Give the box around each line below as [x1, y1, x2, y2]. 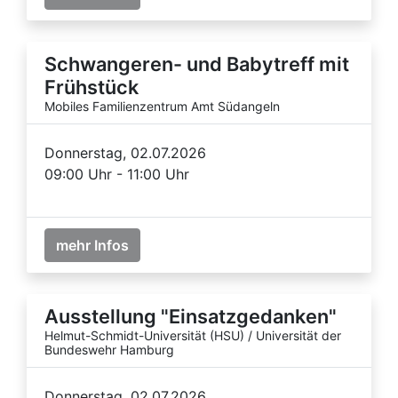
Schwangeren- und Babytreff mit [44, 52, 349, 76]
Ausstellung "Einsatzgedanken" [44, 304, 337, 328]
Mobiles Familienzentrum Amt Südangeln [44, 98, 280, 114]
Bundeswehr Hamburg [44, 341, 174, 357]
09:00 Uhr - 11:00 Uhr [44, 164, 189, 183]
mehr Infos [56, 235, 129, 254]
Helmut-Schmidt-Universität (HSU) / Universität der [44, 327, 341, 343]
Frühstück [44, 75, 139, 99]
